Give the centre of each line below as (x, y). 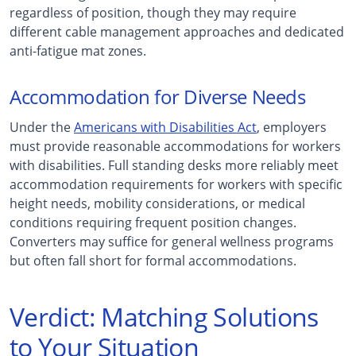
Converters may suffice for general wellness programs (172, 241)
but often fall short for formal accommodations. (153, 260)
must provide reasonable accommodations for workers (175, 146)
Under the (42, 127)
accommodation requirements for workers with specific (176, 184)
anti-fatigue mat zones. (78, 50)
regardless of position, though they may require (153, 12)
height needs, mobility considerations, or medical (157, 203)
